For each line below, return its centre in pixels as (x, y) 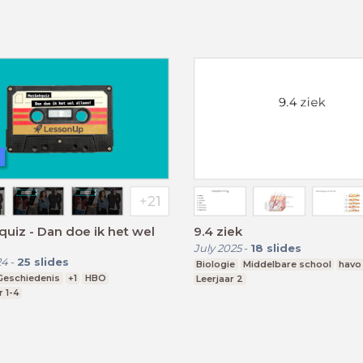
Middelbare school (287, 264)
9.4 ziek (218, 231)
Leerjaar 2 (220, 278)
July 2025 (218, 248)
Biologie (216, 264)
